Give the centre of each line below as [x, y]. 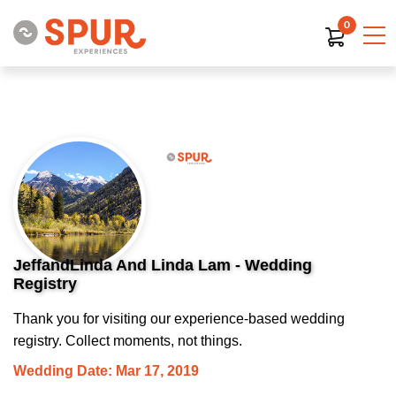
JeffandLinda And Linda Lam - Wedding [163, 265]
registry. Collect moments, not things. [128, 341]
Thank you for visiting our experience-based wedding [179, 319]
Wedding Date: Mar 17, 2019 [106, 371]
